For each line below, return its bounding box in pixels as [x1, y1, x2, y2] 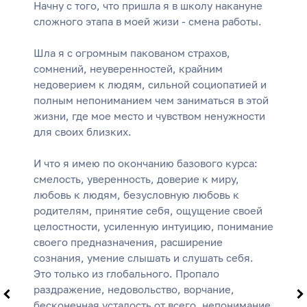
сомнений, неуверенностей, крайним [34, 62, 223, 75]
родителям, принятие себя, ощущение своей [34, 204, 262, 217]
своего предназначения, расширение [34, 236, 223, 249]
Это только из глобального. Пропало [34, 267, 219, 280]
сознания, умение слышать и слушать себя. [34, 251, 254, 265]
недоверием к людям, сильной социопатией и [34, 78, 267, 91]
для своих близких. [34, 125, 132, 138]
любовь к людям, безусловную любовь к [34, 188, 239, 201]
